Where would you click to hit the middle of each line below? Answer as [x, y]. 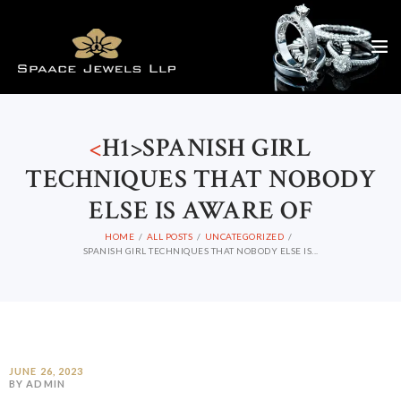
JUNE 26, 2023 [47, 371]
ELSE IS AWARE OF [200, 210]
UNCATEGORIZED [244, 237]
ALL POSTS [170, 237]
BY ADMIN [37, 384]
